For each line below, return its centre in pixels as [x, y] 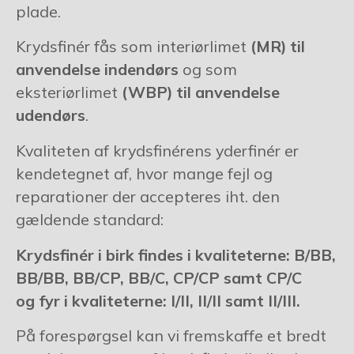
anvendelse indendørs [97, 70]
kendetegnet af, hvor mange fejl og [144, 173]
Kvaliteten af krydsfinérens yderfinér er [157, 150]
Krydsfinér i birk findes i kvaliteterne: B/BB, [175, 254]
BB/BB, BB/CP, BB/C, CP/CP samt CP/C [158, 277]
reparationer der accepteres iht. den [147, 196]
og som [207, 70]
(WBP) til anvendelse [200, 92]
